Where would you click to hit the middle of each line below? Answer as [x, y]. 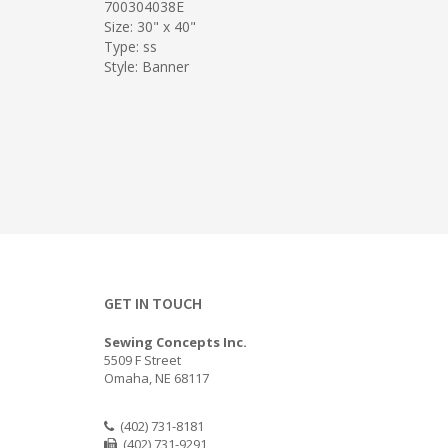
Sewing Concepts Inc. [175, 342]
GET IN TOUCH [152, 303]
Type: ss [130, 46]
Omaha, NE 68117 [156, 378]
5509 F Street [142, 360]
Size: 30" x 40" [149, 26]
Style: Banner [146, 66]
